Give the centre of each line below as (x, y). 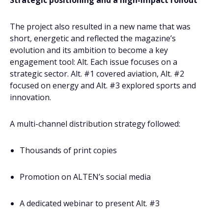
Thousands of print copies (68, 150)
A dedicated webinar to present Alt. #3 (90, 203)
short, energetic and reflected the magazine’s (93, 38)
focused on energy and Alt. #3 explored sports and (103, 85)
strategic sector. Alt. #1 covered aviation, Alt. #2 (97, 74)
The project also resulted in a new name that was (100, 27)
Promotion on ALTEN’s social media (85, 177)
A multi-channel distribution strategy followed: (95, 124)
